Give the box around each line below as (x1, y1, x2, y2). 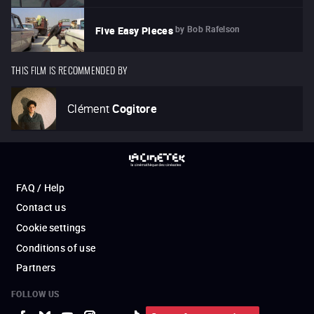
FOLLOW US (11, 288, 60, 300)
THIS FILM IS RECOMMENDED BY (11, 61, 128, 76)
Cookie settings (16, 221, 86, 235)
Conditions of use (16, 241, 96, 255)
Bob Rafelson (187, 23, 240, 35)
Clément (67, 100, 110, 116)
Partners (16, 261, 56, 275)
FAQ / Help (16, 181, 64, 195)
